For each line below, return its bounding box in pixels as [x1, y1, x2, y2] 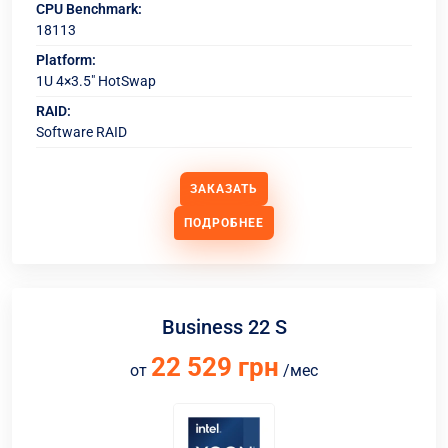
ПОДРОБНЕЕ [184, 216, 264, 230]
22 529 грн [151, 352, 279, 382]
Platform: [36, 52, 96, 68]
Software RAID [36, 124, 127, 140]
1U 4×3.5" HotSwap [36, 73, 156, 89]
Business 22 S [161, 315, 287, 339]
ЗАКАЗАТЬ [190, 182, 258, 196]
